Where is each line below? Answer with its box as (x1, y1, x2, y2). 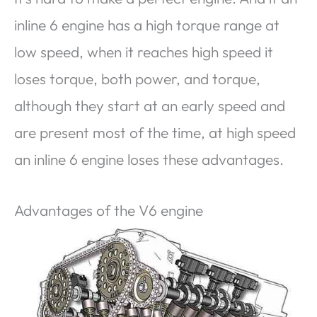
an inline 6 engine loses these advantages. (14, 149, 284, 168)
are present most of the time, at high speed (14, 122, 296, 142)
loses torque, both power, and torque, (14, 69, 260, 88)
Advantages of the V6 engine (14, 200, 203, 219)
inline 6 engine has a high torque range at (14, 15, 279, 34)
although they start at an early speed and (14, 96, 285, 115)
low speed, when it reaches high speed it (14, 42, 273, 61)
